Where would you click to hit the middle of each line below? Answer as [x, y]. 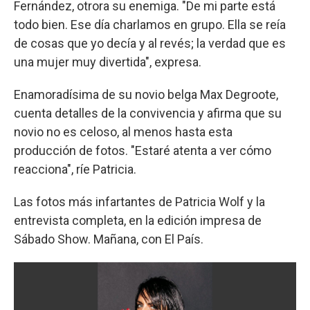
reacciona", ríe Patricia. [75, 169]
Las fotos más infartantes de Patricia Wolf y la [139, 201]
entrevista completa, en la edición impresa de [138, 220]
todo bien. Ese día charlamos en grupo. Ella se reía [150, 24]
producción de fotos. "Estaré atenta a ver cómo [143, 150]
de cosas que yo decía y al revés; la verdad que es [150, 43]
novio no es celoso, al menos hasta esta [123, 131]
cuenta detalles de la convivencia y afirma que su [148, 113]
